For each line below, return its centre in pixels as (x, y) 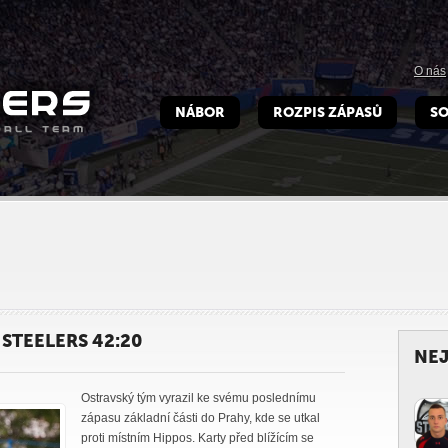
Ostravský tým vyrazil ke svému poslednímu (198, 398)
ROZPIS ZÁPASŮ (327, 112)
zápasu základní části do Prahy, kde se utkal (200, 418)
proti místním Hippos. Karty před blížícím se (197, 438)
